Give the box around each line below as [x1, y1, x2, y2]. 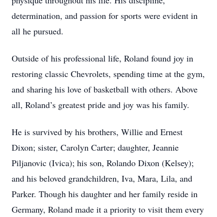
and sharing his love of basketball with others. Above [12, 83, 198, 95]
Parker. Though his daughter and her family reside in [12, 188, 198, 200]
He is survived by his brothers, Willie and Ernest [12, 126, 183, 138]
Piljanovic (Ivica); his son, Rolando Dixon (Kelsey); [12, 157, 194, 169]
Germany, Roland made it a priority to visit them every [12, 203, 204, 215]
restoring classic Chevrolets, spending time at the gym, [12, 68, 205, 79]
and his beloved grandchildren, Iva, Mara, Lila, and [12, 172, 192, 184]
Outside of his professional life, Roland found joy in [12, 52, 193, 64]
